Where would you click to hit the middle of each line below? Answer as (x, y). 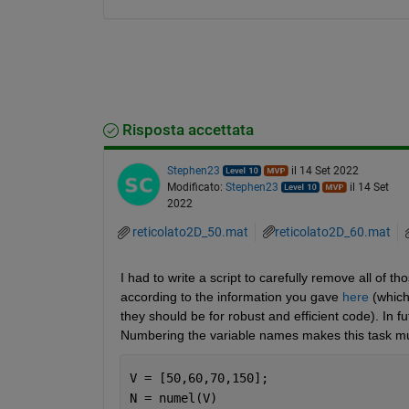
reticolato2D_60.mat (332, 232)
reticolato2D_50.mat (190, 231)
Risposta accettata (186, 130)
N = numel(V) (173, 398)
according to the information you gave (231, 296)
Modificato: (196, 187)
